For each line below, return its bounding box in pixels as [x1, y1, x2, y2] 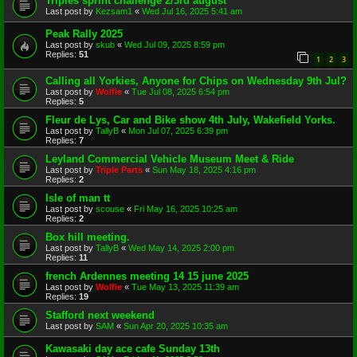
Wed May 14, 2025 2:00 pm [128, 243, 234, 253]
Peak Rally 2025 [45, 28, 123, 41]
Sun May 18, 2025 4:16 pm [152, 165, 256, 175]
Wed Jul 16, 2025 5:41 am [142, 6, 242, 17]
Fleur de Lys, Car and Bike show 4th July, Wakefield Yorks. [45, 114, 335, 127]
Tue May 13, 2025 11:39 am [131, 282, 239, 292]
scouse [96, 204, 124, 214]
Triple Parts [96, 165, 143, 175]
